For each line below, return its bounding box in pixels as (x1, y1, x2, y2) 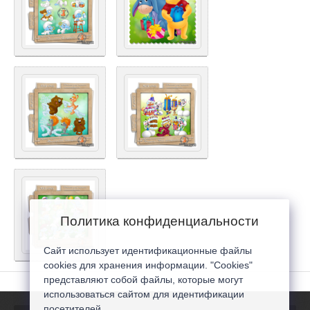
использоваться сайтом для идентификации (44, 289, 244, 300)
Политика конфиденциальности (60, 214, 259, 228)
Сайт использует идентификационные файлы (44, 245, 252, 256)
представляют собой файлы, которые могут (44, 274, 243, 285)
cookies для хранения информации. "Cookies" (44, 259, 253, 271)
